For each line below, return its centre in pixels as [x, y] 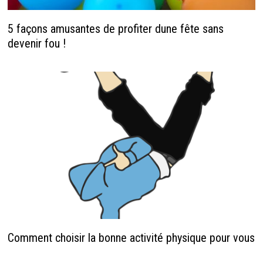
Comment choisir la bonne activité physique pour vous [131, 238]
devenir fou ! [36, 43]
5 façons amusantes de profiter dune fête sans [115, 28]
